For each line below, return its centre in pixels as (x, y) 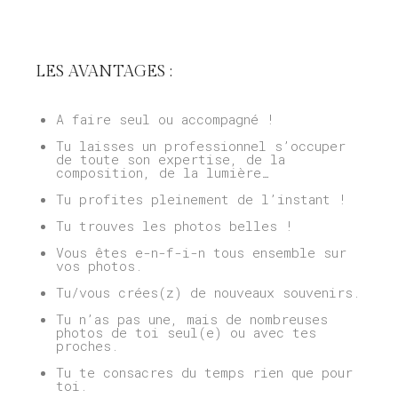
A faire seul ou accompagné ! (165, 119)
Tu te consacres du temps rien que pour (204, 372)
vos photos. (99, 265)
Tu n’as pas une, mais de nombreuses (191, 318)
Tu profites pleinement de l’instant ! (201, 199)
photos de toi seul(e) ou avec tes (186, 332)
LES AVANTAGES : (104, 72)
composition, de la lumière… (162, 172)
